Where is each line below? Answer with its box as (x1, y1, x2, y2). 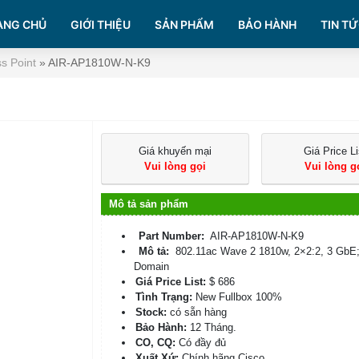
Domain (134, 260, 170, 272)
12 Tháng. (190, 321, 237, 333)
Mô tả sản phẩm (109, 198, 189, 210)
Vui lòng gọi (144, 160, 207, 172)
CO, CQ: (135, 337, 179, 349)
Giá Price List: (135, 276, 207, 288)
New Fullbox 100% (192, 291, 283, 303)
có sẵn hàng (167, 306, 228, 318)
